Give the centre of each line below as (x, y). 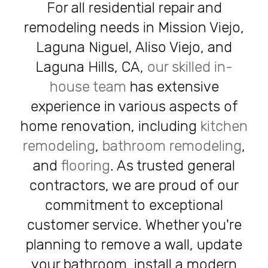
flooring (86, 166)
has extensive (172, 87)
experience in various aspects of (134, 106)
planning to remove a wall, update (134, 245)
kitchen (224, 126)
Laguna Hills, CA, (91, 67)
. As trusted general (173, 166)
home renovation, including (110, 126)
